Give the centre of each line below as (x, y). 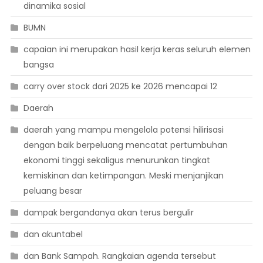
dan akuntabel (53, 235)
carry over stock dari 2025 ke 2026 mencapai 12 (120, 87)
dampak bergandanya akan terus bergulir (108, 213)
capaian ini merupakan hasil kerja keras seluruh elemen (137, 50)
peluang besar (53, 191)
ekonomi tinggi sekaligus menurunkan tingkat (117, 161)
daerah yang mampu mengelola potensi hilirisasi (123, 130)
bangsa (38, 65)
